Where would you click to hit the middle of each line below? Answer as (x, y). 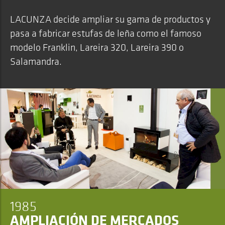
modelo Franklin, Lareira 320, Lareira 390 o (97, 47)
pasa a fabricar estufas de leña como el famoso (106, 33)
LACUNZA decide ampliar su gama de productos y (110, 19)
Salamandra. (36, 61)
